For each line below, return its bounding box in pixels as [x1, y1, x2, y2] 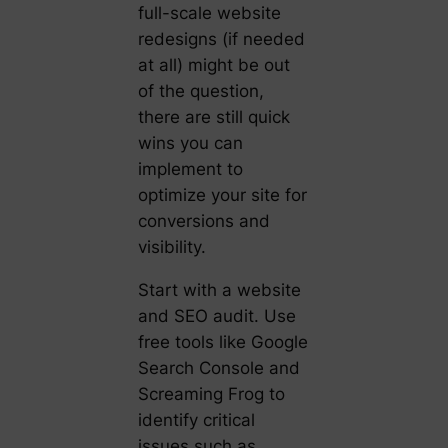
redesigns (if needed [137, 28, 305, 49]
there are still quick [137, 106, 290, 127]
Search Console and [137, 357, 300, 378]
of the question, [137, 80, 264, 101]
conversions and [137, 210, 270, 231]
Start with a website [137, 279, 301, 300]
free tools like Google [137, 331, 308, 352]
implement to [137, 158, 243, 179]
